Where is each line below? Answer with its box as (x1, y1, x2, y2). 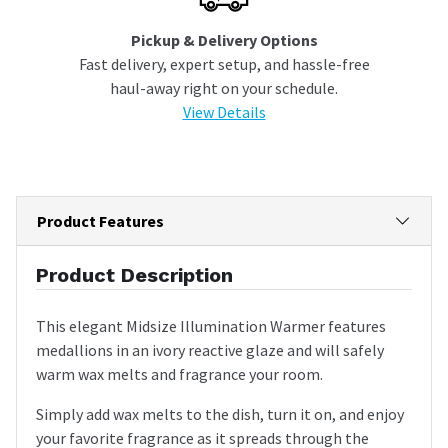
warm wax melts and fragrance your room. (36, 363, 323, 384)
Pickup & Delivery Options (130, 29, 318, 50)
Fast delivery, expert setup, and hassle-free (78, 53, 370, 74)
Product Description (36, 262, 233, 287)
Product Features (37, 210, 164, 231)
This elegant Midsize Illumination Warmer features (36, 315, 386, 336)
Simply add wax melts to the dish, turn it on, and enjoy (36, 403, 404, 424)
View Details (182, 101, 266, 122)
